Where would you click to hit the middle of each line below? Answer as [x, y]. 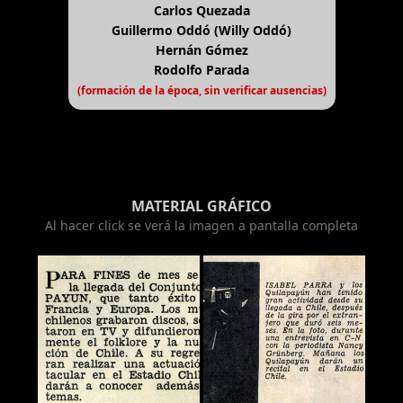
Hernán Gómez [201, 49]
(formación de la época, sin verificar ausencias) [201, 90]
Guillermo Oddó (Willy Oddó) [201, 30]
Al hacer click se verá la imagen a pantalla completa [201, 225]
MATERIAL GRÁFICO [201, 206]
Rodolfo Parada [201, 69]
